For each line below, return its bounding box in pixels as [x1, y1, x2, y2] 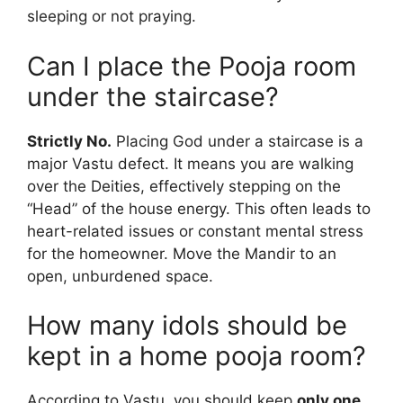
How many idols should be [27, 309, 347, 342]
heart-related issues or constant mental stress [27, 221, 363, 240]
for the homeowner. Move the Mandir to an [27, 244, 336, 263]
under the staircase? [27, 80, 279, 112]
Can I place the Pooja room [27, 49, 356, 82]
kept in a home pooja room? [27, 340, 366, 372]
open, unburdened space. [27, 266, 213, 285]
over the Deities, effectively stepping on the [27, 176, 341, 195]
